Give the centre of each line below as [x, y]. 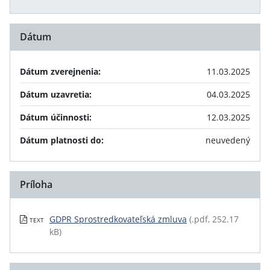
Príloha [36, 184]
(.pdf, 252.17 [214, 219]
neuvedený [228, 140]
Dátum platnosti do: [62, 140]
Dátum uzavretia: [56, 94]
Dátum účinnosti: [56, 117]
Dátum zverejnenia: [60, 71]
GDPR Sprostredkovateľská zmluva [118, 219]
